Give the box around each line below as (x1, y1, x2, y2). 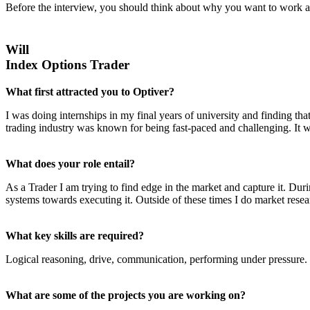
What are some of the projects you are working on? (6, 289, 246, 301)
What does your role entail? (6, 157, 135, 170)
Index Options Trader (6, 57, 129, 72)
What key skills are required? (6, 229, 144, 241)
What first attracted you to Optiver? (6, 85, 174, 98)
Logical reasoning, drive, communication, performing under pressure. (6, 253, 307, 265)
